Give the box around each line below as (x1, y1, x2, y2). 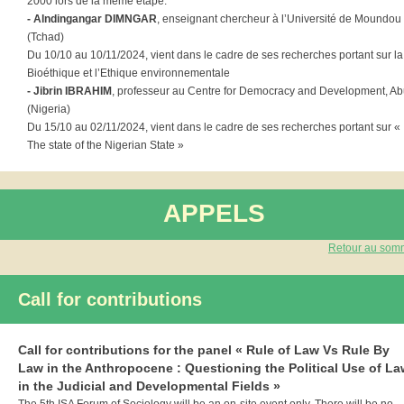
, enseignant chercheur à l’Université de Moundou (157, 13, 401, 25)
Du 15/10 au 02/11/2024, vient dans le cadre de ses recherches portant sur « (27, 121, 400, 133)
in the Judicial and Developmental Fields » (18, 379, 280, 393)
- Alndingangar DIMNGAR (27, 13, 157, 25)
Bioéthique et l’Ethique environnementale (27, 67, 230, 79)
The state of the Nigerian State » (27, 139, 184, 151)
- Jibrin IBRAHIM (27, 85, 112, 97)
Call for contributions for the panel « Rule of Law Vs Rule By (18, 343, 390, 357)
